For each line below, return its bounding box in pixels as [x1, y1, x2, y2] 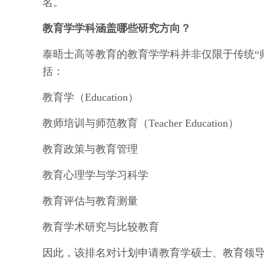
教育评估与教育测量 [42, 195, 138, 207]
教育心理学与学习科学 [42, 169, 148, 181]
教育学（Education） [42, 91, 138, 103]
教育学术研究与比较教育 [42, 221, 159, 233]
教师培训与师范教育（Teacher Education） [42, 117, 239, 129]
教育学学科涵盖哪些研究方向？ [42, 22, 191, 34]
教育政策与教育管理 [42, 143, 138, 155]
